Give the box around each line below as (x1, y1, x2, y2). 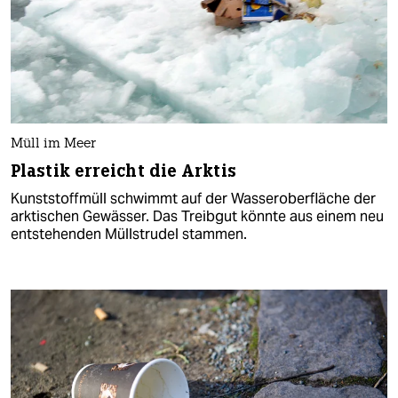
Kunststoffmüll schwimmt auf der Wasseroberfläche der (11, 189, 376, 209)
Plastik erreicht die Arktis (11, 160, 236, 183)
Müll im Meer (11, 138, 96, 152)
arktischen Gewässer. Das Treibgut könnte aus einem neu (11, 207, 384, 227)
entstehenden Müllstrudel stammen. (11, 225, 247, 244)
